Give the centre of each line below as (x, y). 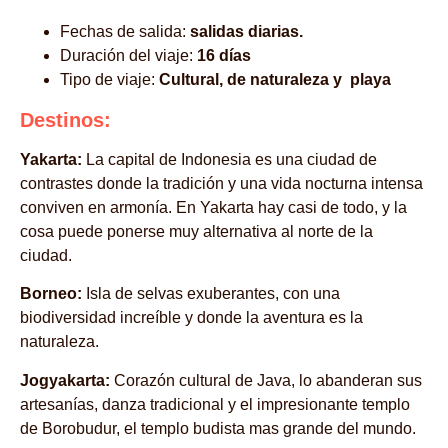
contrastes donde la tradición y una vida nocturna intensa (221, 183)
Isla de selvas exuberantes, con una (211, 294)
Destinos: (65, 120)
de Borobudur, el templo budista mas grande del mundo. (218, 428)
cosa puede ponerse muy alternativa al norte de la (196, 231)
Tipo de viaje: (109, 79)
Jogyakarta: (65, 380)
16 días (224, 55)
